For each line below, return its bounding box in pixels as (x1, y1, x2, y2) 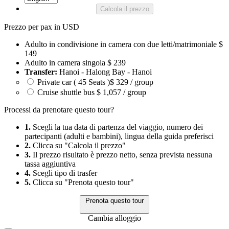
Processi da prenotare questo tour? (4, 105, 114, 114)
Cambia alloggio (88, 213, 141, 222)
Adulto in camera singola (25, 58, 107, 67)
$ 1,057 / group (95, 87, 146, 97)
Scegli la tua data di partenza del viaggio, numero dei (31, 122, 203, 131)
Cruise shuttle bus (35, 87, 95, 97)
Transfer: (25, 67, 57, 76)
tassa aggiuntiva (25, 159, 76, 168)
